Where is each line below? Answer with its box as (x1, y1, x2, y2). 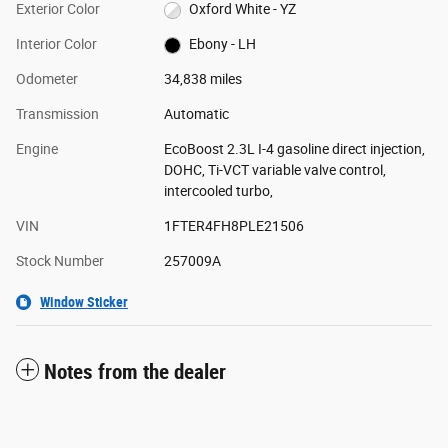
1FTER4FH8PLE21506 (163, 218, 304, 235)
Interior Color (16, 36, 97, 53)
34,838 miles (163, 71, 242, 88)
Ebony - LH (189, 36, 257, 53)
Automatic (163, 106, 229, 123)
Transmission (16, 106, 99, 123)
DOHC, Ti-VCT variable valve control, (163, 162, 386, 179)
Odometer (16, 71, 78, 88)
